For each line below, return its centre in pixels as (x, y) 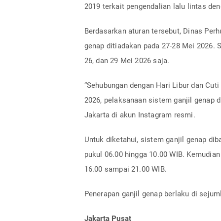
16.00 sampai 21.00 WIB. (126, 169)
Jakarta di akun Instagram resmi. (140, 115)
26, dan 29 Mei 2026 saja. (127, 60)
